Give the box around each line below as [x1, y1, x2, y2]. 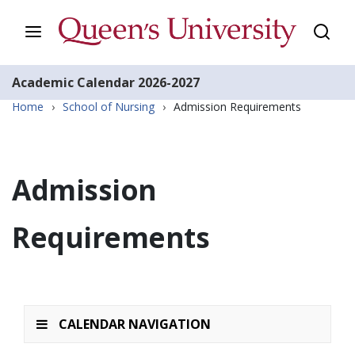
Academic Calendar [12, 74, 135, 91]
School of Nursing [63, 99, 155, 114]
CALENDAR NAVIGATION [59, 315, 211, 333]
